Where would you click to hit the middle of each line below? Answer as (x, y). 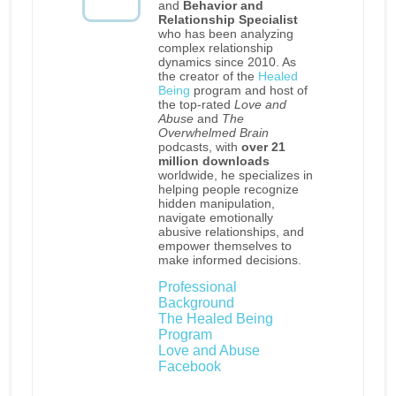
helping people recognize (228, 190)
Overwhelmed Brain (213, 133)
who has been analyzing (225, 34)
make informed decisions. (229, 260)
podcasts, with (199, 147)
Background (196, 303)
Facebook (189, 367)
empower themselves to (225, 246)
